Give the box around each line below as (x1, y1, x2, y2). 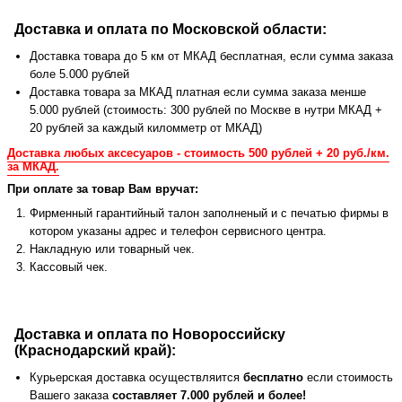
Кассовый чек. (30, 260, 108, 275)
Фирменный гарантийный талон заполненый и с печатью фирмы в (30, 206, 389, 221)
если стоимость (303, 371, 393, 385)
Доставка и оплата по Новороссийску (14, 327, 285, 343)
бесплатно (243, 371, 303, 385)
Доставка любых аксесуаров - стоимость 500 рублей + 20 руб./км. (7, 146, 389, 161)
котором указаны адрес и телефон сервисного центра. (30, 224, 327, 239)
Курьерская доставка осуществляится (30, 371, 243, 385)
